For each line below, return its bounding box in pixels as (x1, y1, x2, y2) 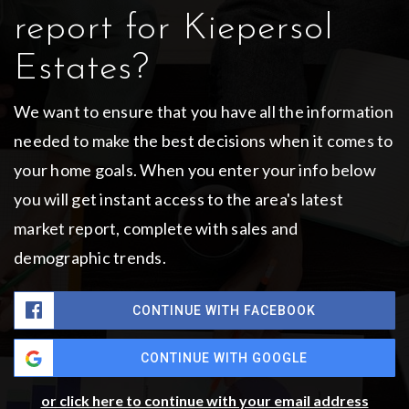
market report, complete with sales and (14, 218, 299, 239)
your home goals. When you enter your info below (14, 160, 376, 181)
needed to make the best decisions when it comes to (14, 131, 393, 152)
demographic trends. (14, 247, 166, 268)
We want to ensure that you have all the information (14, 101, 393, 122)
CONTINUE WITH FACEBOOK (132, 303, 316, 319)
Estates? (14, 51, 150, 89)
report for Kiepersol (14, 11, 333, 48)
